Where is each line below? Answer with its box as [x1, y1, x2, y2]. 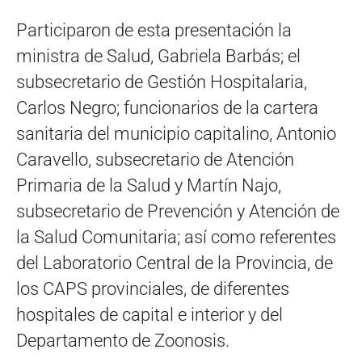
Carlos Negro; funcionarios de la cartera [16, 97, 318, 118]
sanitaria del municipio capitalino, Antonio [16, 123, 336, 144]
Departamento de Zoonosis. [16, 330, 229, 351]
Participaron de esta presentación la [16, 19, 292, 40]
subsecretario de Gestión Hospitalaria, [16, 71, 307, 92]
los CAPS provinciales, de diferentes [16, 278, 289, 299]
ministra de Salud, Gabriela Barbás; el [16, 45, 301, 66]
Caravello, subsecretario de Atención [16, 149, 294, 170]
